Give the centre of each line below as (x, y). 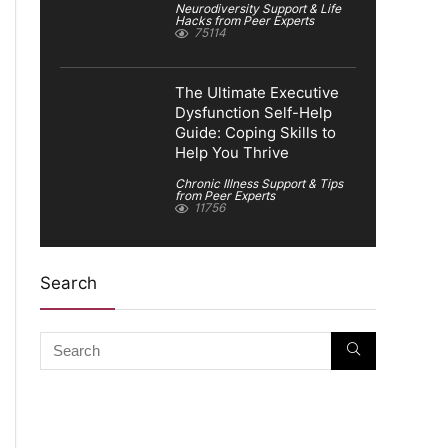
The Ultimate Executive (257, 92)
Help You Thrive (232, 152)
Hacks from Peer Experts (244, 21)
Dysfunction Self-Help (253, 112)
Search (68, 282)
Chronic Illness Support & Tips (259, 183)
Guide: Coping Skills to (255, 132)
